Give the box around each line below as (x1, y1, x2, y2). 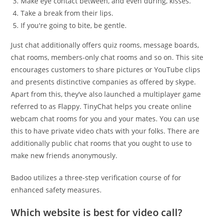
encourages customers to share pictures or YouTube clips (11, 65, 201, 74)
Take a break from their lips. (21, 8, 114, 18)
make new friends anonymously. (11, 151, 118, 160)
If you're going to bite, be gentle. (21, 21, 127, 30)
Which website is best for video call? (11, 206, 183, 219)
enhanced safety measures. (11, 185, 102, 194)
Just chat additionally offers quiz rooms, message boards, (11, 40, 199, 50)
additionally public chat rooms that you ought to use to (11, 138, 192, 148)
